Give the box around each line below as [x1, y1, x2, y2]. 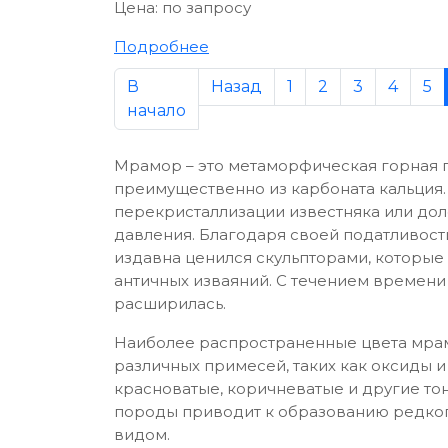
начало [127, 100, 186, 120]
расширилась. [114, 293, 226, 313]
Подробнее [114, 36, 209, 56]
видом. [114, 424, 170, 444]
